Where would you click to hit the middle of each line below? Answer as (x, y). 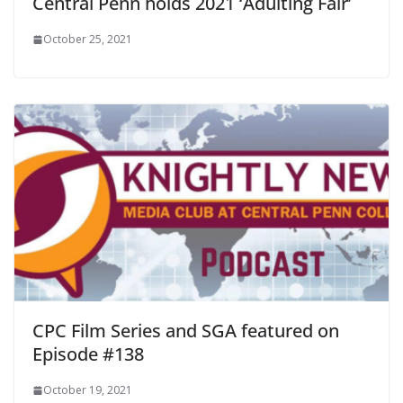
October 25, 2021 (88, 40)
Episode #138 (88, 354)
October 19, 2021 (88, 390)
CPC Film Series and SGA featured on (186, 331)
